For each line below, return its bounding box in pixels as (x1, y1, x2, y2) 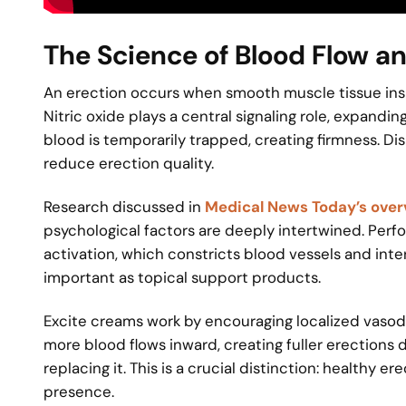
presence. (43, 382, 114, 402)
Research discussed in (43, 196, 205, 217)
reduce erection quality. (43, 152, 214, 173)
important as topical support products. (43, 266, 321, 287)
